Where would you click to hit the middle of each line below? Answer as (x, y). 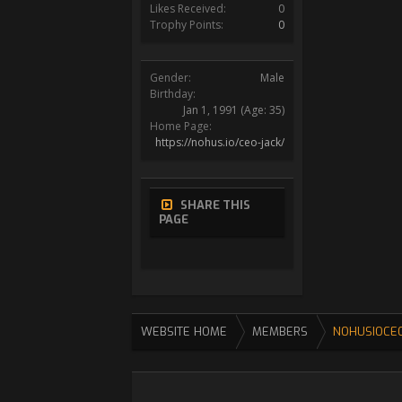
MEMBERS (280, 332)
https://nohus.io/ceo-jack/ (220, 142)
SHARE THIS (215, 205)
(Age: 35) (262, 110)
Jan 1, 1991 (210, 110)
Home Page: (181, 126)
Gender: (170, 78)
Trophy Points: (187, 25)
